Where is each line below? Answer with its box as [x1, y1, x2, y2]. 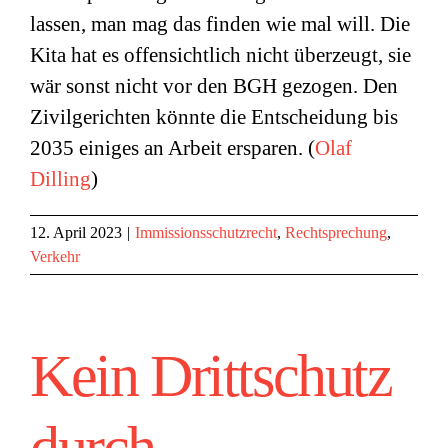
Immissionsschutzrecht [135, 224, 277, 241]
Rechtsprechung [285, 224, 387, 241]
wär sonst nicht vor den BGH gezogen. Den [30, 74, 398, 98]
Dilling [30, 167, 91, 191]
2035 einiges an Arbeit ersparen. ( [30, 136, 315, 160]
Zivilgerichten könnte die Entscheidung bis [30, 105, 398, 129]
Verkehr [30, 248, 80, 265]
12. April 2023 [30, 224, 122, 241]
